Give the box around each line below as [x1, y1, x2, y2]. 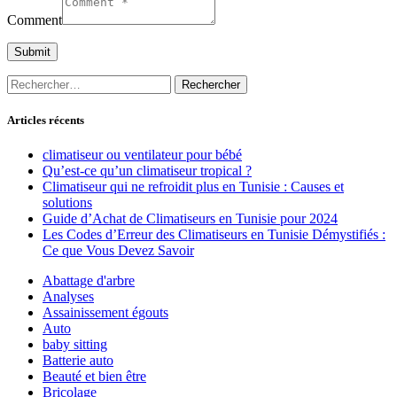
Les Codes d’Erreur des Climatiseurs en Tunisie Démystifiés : [43, 227, 385, 243]
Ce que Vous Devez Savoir [43, 243, 194, 259]
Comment [7, 12, 62, 27]
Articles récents [7, 113, 84, 128]
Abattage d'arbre [43, 273, 135, 289]
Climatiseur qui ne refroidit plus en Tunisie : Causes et [43, 179, 344, 195]
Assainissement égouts [43, 305, 168, 321]
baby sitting [43, 337, 107, 353]
